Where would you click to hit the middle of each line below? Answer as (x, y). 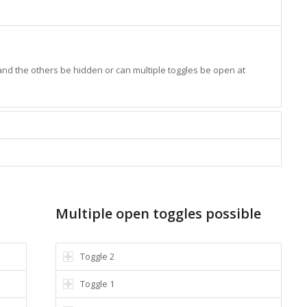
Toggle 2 (97, 257)
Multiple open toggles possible (158, 214)
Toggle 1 (97, 284)
